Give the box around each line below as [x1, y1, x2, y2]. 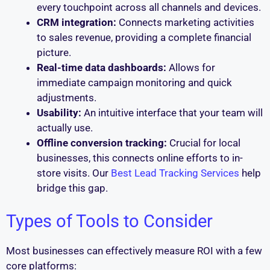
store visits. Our [37, 166, 111, 179]
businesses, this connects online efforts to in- [37, 151, 243, 164]
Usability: [37, 106, 81, 119]
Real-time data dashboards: [37, 61, 166, 74]
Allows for [166, 61, 215, 74]
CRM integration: [37, 16, 116, 28]
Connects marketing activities [116, 16, 254, 28]
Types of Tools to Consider [6, 211, 213, 232]
